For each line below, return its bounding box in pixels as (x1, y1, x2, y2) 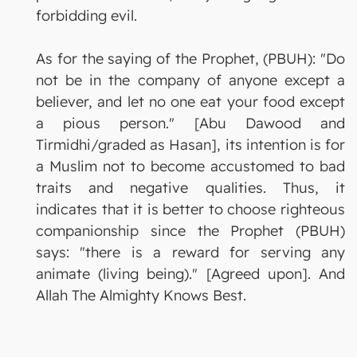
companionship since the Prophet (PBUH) (36, 221, 345, 240)
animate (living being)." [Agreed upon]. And (36, 264, 345, 283)
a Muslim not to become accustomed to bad (36, 156, 345, 175)
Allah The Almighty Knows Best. (36, 285, 246, 304)
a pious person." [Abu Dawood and (36, 113, 345, 132)
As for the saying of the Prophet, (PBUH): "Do (36, 49, 345, 68)
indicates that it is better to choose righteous (36, 199, 345, 218)
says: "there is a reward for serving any (36, 242, 345, 261)
